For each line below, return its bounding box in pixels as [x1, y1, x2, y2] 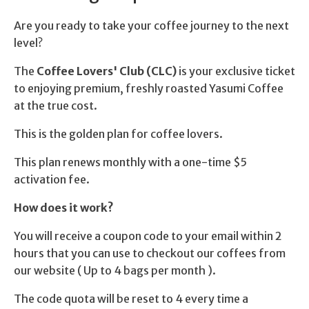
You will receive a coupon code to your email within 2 [14, 228, 282, 243]
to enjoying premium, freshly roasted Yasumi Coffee [14, 81, 283, 95]
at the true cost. [14, 98, 97, 112]
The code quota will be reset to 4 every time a [14, 291, 248, 306]
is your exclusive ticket [177, 63, 295, 78]
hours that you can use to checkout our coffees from [14, 246, 286, 260]
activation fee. [14, 172, 90, 186]
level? [14, 35, 43, 50]
